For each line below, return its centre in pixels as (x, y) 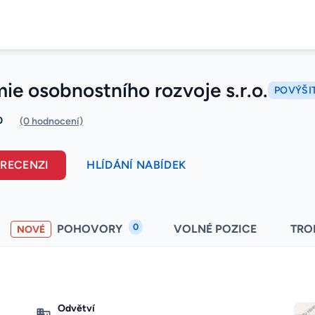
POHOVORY (91, 229)
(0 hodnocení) (51, 122)
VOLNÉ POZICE (215, 229)
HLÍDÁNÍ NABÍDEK (136, 165)
